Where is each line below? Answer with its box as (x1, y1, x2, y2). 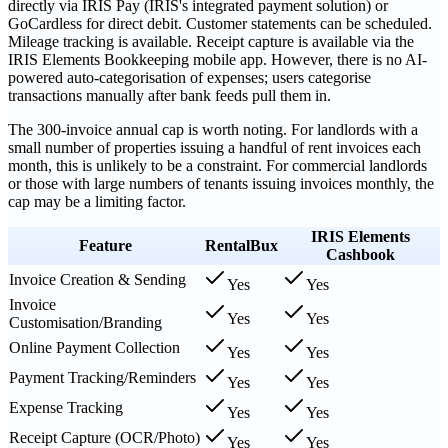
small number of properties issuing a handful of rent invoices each (8, 138, 421, 156)
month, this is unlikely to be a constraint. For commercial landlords (8, 156, 427, 174)
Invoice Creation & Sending (9, 270, 186, 288)
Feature (78, 236, 132, 254)
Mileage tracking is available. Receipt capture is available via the (8, 32, 414, 50)
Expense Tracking (9, 398, 123, 416)
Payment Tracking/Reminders (9, 368, 196, 386)
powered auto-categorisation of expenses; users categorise (8, 68, 371, 86)
